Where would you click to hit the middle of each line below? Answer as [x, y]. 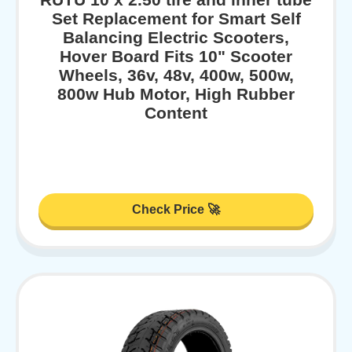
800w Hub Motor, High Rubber [176, 94]
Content [176, 113]
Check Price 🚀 [176, 209]
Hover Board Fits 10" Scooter [176, 57]
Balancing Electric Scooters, [176, 38]
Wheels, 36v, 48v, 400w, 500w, [176, 75]
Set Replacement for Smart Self [176, 19]
